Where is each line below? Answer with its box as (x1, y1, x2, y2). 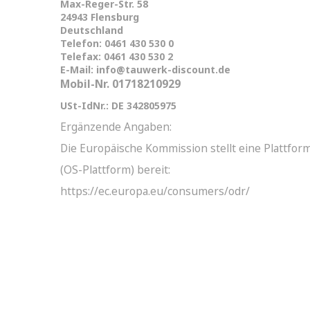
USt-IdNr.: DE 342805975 (60, 99, 176, 112)
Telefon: (60, 37, 104, 50)
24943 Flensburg (60, 10, 139, 24)
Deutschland (60, 24, 123, 37)
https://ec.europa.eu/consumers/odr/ (60, 183, 250, 199)
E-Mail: (60, 63, 96, 76)
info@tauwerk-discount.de (96, 63, 230, 76)
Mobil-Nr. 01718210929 (60, 76, 181, 91)
